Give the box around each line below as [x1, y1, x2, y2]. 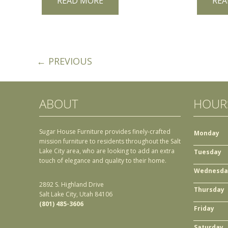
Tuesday [194, 148, 221, 157]
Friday [194, 204, 214, 213]
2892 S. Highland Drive [39, 180, 104, 189]
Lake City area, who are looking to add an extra [39, 147, 175, 156]
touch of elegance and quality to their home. [39, 156, 166, 165]
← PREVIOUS [37, 55, 92, 68]
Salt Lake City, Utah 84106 [39, 190, 112, 199]
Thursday [194, 185, 224, 194]
